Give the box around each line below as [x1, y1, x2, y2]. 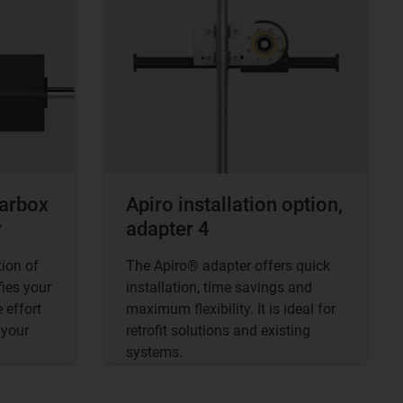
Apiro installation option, [126, 193, 343, 217]
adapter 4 [126, 218, 210, 241]
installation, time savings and [126, 279, 312, 297]
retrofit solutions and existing [126, 322, 310, 340]
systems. [126, 344, 183, 362]
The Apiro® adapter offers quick [126, 257, 330, 275]
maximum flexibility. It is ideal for [126, 300, 336, 318]
